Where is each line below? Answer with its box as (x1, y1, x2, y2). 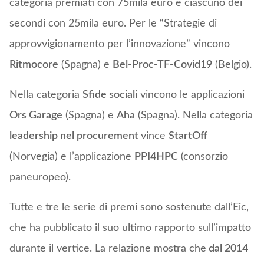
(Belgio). (212, 60, 252, 71)
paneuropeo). (9, 172, 71, 183)
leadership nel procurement (9, 131, 141, 142)
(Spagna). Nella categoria (134, 110, 253, 121)
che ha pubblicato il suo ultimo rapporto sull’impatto (9, 223, 251, 234)
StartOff (168, 131, 207, 142)
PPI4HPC (134, 151, 178, 163)
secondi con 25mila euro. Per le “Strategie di (9, 18, 217, 29)
